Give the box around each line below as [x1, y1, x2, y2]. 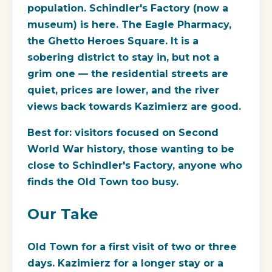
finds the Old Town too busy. [27, 176, 178, 188]
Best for [27, 127, 69, 139]
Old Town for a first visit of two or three [27, 240, 237, 253]
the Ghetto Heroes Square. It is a [27, 35, 199, 47]
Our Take [27, 205, 98, 223]
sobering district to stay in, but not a [27, 52, 219, 64]
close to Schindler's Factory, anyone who [27, 160, 242, 172]
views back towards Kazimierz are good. [27, 101, 241, 113]
